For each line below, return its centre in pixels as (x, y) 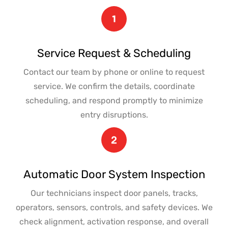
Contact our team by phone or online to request (114, 72)
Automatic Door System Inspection (114, 174)
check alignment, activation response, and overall (114, 221)
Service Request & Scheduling (114, 53)
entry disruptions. (114, 115)
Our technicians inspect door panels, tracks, (114, 193)
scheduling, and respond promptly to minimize (114, 100)
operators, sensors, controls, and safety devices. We (114, 207)
